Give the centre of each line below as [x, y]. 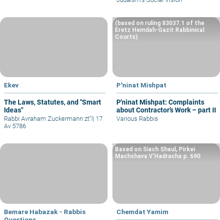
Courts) [126, 37]
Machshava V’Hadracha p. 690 [158, 156]
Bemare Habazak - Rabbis [45, 212]
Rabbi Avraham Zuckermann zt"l [48, 119]
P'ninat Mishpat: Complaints [142, 102]
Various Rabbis [137, 119]
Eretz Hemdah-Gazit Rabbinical [160, 30]
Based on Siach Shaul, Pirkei [155, 150]
